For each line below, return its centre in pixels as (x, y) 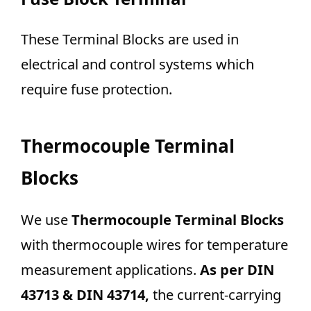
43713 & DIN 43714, (85, 294)
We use (46, 219)
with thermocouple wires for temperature (154, 244)
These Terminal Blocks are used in (130, 39)
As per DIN (237, 269)
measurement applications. (110, 269)
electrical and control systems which (137, 64)
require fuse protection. (98, 89)
